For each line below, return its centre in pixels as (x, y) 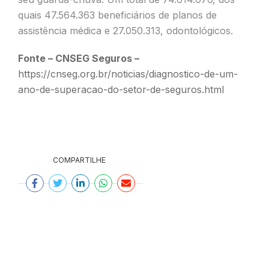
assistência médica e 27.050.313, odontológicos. (125, 31)
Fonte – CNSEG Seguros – (79, 58)
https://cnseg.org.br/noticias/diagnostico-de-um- (128, 74)
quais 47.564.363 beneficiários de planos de (117, 15)
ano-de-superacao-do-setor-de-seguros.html (121, 89)
